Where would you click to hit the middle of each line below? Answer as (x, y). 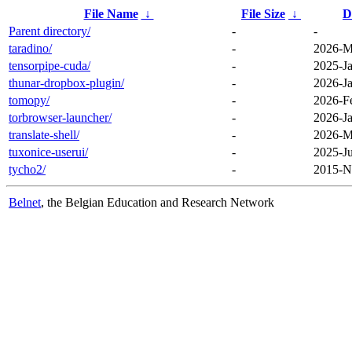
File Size (263, 13)
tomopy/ (29, 100)
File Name (111, 13)
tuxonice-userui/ (48, 152)
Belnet (25, 202)
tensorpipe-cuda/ (49, 65)
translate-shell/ (44, 134)
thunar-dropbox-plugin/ (66, 82)
